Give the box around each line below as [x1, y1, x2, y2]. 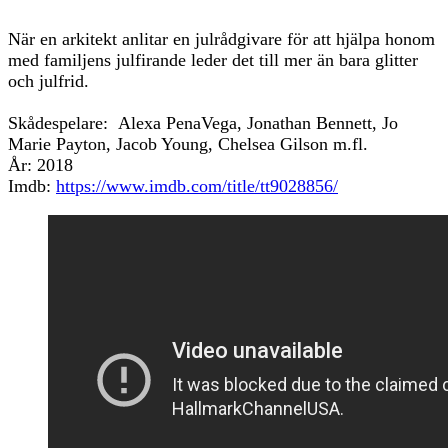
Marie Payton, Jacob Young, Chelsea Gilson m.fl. [8, 133, 373, 154]
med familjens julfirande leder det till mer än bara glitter [8, 49, 418, 70]
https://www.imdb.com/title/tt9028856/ [56, 175, 338, 196]
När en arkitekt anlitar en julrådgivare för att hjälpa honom [8, 28, 435, 49]
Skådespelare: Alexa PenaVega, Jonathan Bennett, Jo [8, 112, 398, 133]
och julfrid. [8, 70, 89, 91]
